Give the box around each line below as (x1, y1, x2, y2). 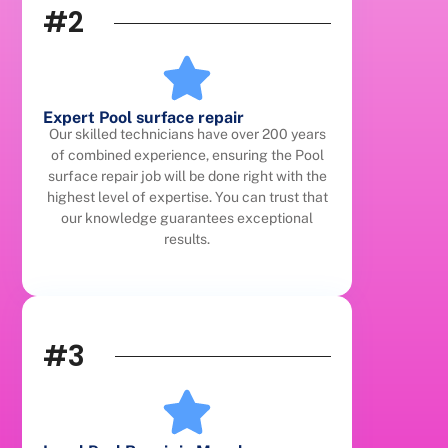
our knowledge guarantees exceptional (61, 210, 314, 227)
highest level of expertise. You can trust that (46, 189, 328, 206)
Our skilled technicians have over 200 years (48, 126, 326, 143)
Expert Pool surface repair (43, 108, 245, 128)
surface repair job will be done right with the (47, 168, 327, 185)
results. (164, 231, 211, 248)
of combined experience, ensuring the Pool (50, 147, 324, 164)
